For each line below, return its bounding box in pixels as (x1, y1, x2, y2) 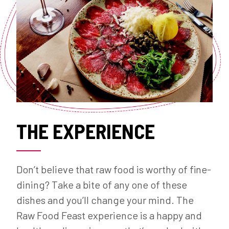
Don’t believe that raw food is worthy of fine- (16, 163, 211, 175)
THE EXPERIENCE (16, 118, 155, 143)
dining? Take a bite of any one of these (16, 178, 187, 191)
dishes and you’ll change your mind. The (16, 193, 194, 206)
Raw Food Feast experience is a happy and (16, 209, 202, 221)
